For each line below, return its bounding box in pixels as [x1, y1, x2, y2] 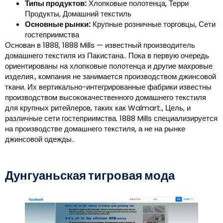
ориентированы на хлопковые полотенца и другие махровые [5, 61, 213, 72]
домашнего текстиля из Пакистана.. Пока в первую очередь [5, 50, 209, 61]
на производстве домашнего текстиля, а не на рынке [5, 123, 185, 134]
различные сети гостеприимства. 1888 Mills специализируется [5, 113, 218, 124]
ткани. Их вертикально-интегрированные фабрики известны [5, 82, 212, 93]
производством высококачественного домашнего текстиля [5, 92, 206, 103]
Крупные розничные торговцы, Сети [91, 19, 216, 30]
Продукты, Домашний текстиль [25, 8, 131, 19]
